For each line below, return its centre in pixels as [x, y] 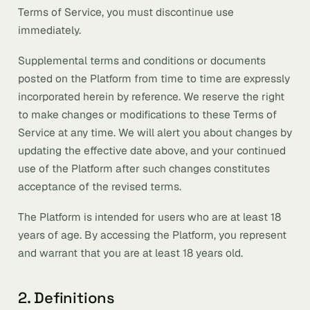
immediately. [49, 30]
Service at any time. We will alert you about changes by [155, 133]
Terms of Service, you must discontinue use [126, 12]
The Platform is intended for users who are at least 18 [149, 217]
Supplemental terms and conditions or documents [142, 61]
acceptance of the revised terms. [100, 186]
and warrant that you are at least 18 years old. [130, 253]
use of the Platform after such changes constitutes [144, 168]
